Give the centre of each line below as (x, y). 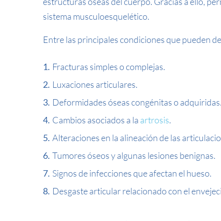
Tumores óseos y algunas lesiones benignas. (134, 155)
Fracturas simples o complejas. (109, 67)
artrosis (155, 120)
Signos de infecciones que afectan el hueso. (132, 173)
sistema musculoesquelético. (96, 16)
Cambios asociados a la (96, 120)
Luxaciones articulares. (95, 84)
